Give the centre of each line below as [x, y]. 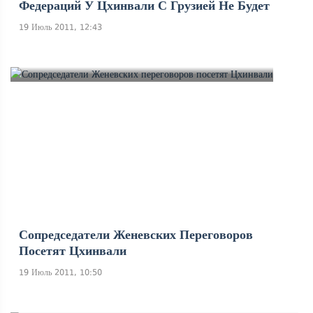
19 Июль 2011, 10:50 [60, 272]
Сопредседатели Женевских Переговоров [136, 235]
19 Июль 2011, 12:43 [60, 27]
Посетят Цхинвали [73, 251]
